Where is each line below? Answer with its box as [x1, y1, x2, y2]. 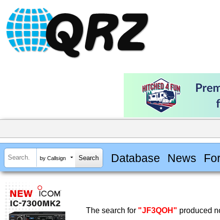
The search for [86, 206, 138, 215]
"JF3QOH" [138, 206, 177, 215]
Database [110, 151, 160, 165]
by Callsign [40, 155, 66, 161]
